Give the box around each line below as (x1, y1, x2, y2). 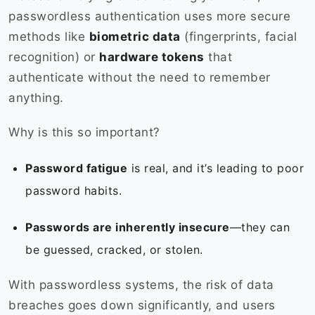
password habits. (25, 184, 126, 198)
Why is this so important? (8, 125, 164, 140)
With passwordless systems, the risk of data (8, 278, 274, 292)
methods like (8, 30, 89, 44)
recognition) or (8, 50, 99, 65)
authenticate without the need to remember (8, 70, 271, 85)
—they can (229, 220, 290, 235)
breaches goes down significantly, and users (8, 298, 276, 313)
